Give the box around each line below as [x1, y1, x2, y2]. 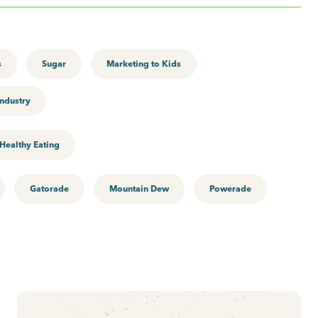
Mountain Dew [109, 182, 169, 194]
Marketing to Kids [106, 57, 181, 69]
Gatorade [30, 182, 69, 194]
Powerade [209, 182, 251, 194]
